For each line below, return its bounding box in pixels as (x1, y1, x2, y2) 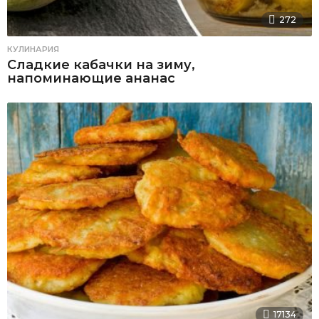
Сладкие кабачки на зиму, (7, 56, 195, 73)
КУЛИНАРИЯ (7, 43, 59, 54)
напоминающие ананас (7, 70, 175, 86)
